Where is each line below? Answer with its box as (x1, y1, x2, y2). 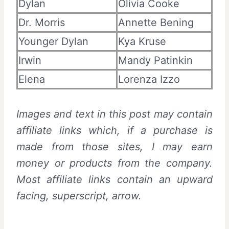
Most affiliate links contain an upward (16, 173, 213, 186)
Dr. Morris (18, 16, 65, 29)
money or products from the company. (16, 156, 213, 169)
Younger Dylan (18, 35, 88, 48)
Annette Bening (118, 16, 194, 29)
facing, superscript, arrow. (16, 189, 142, 202)
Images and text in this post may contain (16, 107, 213, 120)
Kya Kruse (118, 35, 166, 48)
